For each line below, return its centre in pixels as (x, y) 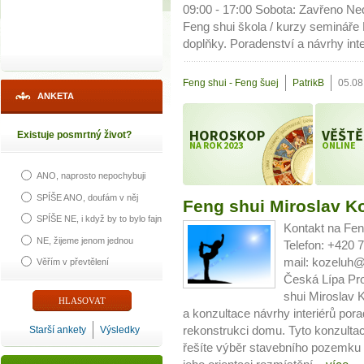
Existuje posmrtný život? (74, 135)
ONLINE (339, 145)
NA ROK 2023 (216, 145)
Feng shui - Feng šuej (231, 83)
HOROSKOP (227, 136)
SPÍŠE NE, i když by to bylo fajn (99, 219)
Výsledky (120, 330)
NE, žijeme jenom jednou (85, 240)
